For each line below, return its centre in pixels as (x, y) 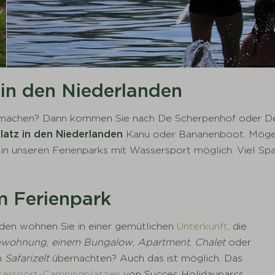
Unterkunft (203, 226)
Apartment (164, 242)
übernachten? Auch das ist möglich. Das (146, 258)
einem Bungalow (92, 242)
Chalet (212, 242)
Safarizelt (27, 258)
